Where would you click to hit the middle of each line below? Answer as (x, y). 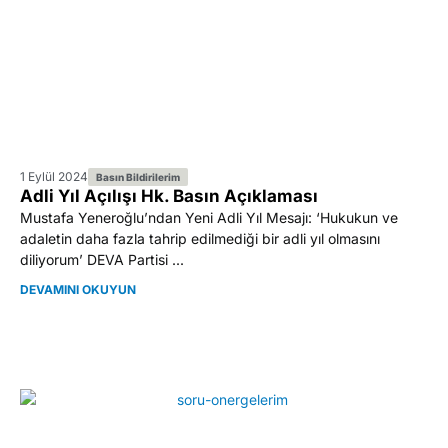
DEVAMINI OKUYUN (78, 290)
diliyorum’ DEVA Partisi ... (102, 260)
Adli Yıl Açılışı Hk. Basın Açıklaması (169, 196)
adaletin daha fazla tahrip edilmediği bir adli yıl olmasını (200, 239)
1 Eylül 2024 (54, 177)
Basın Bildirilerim (138, 177)
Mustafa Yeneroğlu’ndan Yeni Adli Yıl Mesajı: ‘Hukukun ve (209, 218)
